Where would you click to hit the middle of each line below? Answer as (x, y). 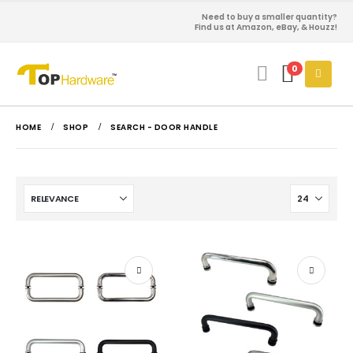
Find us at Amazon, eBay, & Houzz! (266, 27)
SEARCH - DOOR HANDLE (164, 127)
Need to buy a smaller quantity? (269, 17)
